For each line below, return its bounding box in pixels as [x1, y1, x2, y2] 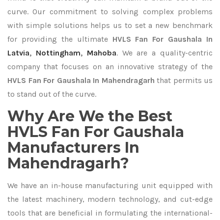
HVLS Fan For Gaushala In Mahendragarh [7, 76, 155, 85]
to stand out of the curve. [7, 89, 96, 99]
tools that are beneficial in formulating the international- [7, 208, 213, 218]
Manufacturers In [7, 138, 139, 157]
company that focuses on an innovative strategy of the [7, 62, 213, 71]
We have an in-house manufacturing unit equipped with [7, 181, 213, 190]
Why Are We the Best [7, 107, 172, 125]
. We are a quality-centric [116, 48, 213, 57]
